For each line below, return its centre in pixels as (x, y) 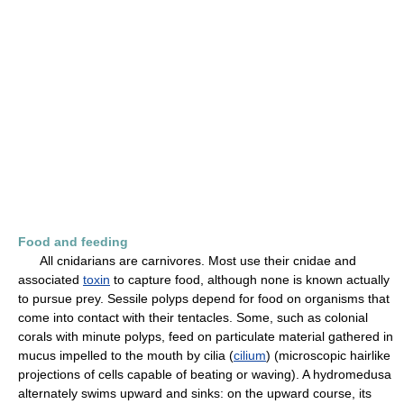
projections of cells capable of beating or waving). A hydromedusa (205, 374)
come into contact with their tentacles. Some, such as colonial (193, 317)
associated (50, 280)
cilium (250, 355)
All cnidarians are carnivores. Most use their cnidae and (187, 261)
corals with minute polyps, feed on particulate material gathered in (206, 336)
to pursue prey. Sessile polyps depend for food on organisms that (204, 298)
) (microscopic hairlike (328, 355)
